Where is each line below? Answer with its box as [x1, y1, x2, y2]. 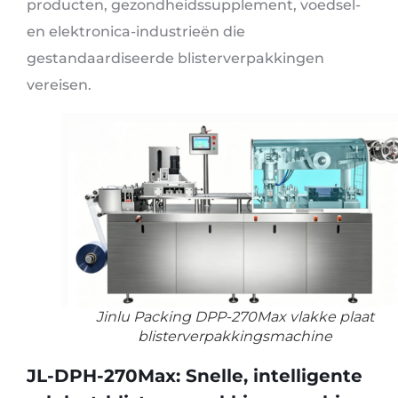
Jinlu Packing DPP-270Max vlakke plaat [95, 307, 374, 325]
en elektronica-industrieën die [27, 23, 245, 41]
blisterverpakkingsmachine [137, 327, 332, 345]
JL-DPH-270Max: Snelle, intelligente [27, 364, 362, 386]
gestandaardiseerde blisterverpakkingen [27, 50, 324, 68]
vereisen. [27, 76, 92, 94]
